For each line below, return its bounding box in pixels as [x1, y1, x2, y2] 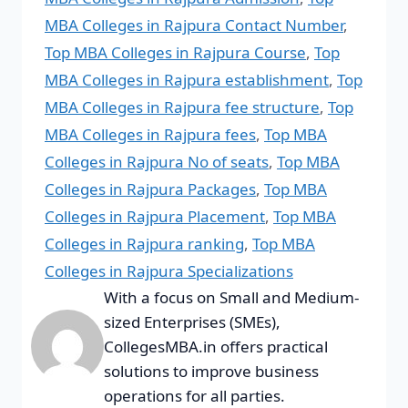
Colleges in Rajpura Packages [45, 178, 256, 199]
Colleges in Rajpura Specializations [45, 260, 293, 281]
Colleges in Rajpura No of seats [45, 150, 269, 172]
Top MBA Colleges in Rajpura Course [45, 41, 306, 63]
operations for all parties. [104, 384, 285, 406]
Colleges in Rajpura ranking [45, 232, 244, 254]
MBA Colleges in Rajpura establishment [45, 68, 329, 90]
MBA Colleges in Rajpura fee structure [45, 96, 320, 117]
